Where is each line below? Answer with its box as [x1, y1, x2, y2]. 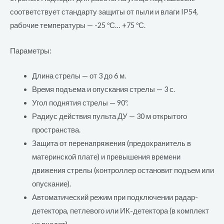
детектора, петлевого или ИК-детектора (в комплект [31, 206, 209, 215]
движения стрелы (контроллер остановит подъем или [31, 166, 214, 174]
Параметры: [10, 46, 51, 55]
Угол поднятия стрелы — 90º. [31, 98, 128, 107]
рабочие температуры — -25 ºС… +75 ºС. [10, 21, 145, 30]
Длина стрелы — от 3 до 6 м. [31, 71, 126, 80]
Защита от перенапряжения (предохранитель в [31, 139, 191, 147]
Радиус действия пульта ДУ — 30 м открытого [31, 112, 187, 120]
